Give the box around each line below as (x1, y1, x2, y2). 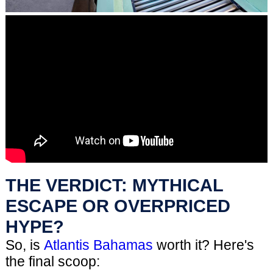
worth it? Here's (152, 236, 254, 253)
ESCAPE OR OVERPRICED (5, 195, 230, 216)
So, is (5, 236, 44, 253)
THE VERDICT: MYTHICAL (5, 174, 223, 195)
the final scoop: (5, 253, 100, 269)
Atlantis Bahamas (43, 236, 153, 253)
